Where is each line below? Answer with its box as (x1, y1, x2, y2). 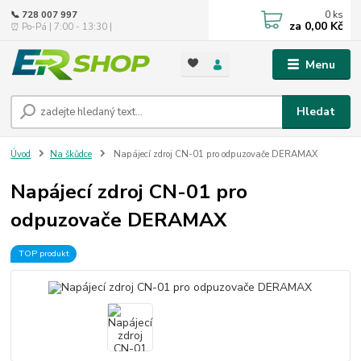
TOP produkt (18, 247, 69, 259)
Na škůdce (50, 147, 92, 160)
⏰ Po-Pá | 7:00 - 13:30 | (10, 20, 113, 33)
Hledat (297, 103, 336, 119)
